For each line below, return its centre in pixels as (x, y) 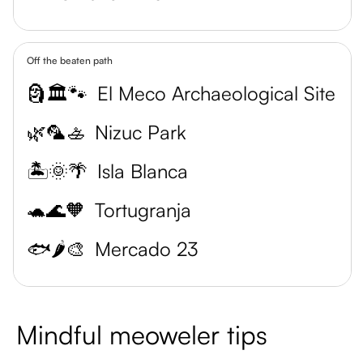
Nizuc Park (141, 132)
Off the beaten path (70, 60)
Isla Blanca (143, 171)
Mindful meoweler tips (142, 335)
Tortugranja (143, 210)
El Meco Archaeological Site (216, 93)
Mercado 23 (147, 249)
